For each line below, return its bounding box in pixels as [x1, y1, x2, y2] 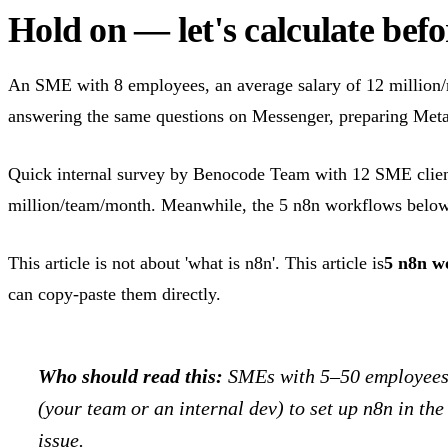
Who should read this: [38, 365, 223, 388]
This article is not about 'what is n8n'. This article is [8, 253, 384, 274]
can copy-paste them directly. [8, 284, 221, 305]
